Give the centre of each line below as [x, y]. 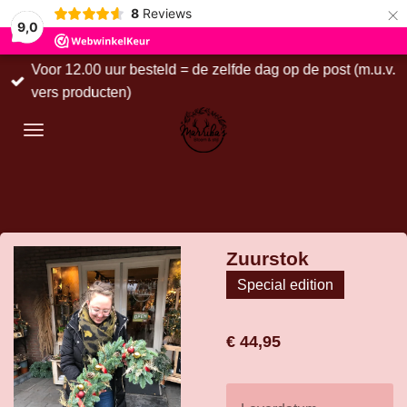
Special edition [285, 285]
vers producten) [81, 92]
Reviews [167, 13]
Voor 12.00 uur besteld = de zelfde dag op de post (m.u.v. [213, 69]
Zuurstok [268, 258]
